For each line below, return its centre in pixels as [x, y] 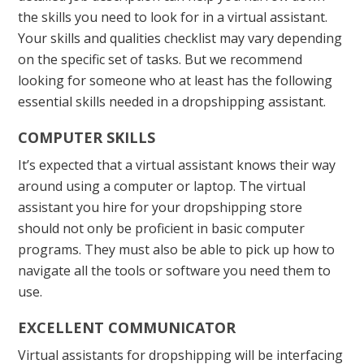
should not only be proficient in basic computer [162, 229]
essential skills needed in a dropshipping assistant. [172, 102]
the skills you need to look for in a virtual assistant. [173, 17]
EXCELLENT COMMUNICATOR [127, 328]
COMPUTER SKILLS [87, 138]
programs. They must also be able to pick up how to [177, 250]
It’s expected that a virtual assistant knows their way [177, 165]
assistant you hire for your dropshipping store [160, 208]
